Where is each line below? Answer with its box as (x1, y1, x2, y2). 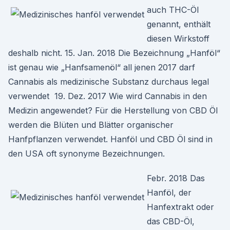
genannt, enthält (147, 19, 210, 29)
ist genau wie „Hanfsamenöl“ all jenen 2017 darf (8, 62, 195, 72)
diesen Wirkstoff (147, 33, 209, 44)
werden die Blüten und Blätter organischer (8, 120, 174, 130)
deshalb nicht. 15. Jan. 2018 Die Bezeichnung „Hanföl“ (8, 48, 220, 58)
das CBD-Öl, (147, 216, 195, 226)
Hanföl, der (147, 187, 191, 198)
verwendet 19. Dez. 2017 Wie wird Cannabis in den (8, 91, 207, 101)
